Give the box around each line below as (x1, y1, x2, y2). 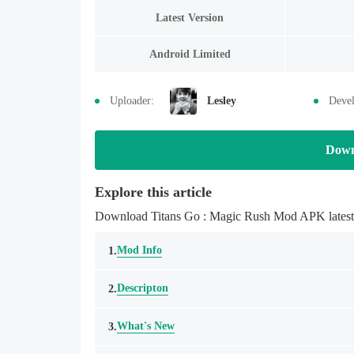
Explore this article (95, 184, 212, 200)
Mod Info (117, 244, 162, 256)
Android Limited (149, 47, 231, 60)
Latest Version (156, 11, 224, 24)
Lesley (207, 95, 236, 107)
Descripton (117, 282, 168, 294)
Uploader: (110, 95, 154, 107)
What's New (117, 320, 175, 332)
